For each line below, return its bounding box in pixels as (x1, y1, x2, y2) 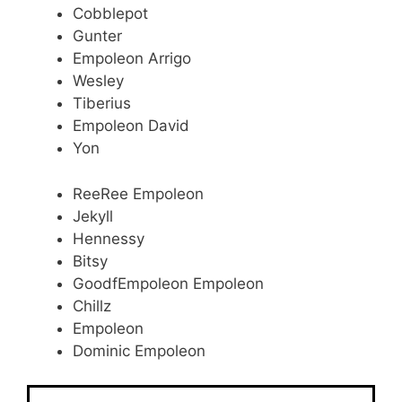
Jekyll (73, 206, 113, 225)
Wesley (73, 72, 124, 91)
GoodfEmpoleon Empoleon (73, 274, 264, 293)
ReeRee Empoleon (73, 184, 204, 203)
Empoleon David (73, 117, 189, 135)
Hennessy (73, 229, 144, 248)
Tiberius (73, 94, 131, 113)
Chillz (73, 296, 111, 315)
